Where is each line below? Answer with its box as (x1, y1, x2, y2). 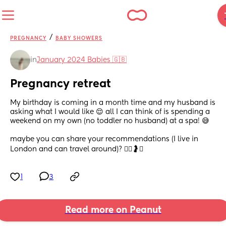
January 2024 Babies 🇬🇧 (37, 56, 127, 64)
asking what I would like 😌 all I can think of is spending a (10, 108, 210, 116)
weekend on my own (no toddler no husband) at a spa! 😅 (10, 118, 211, 125)
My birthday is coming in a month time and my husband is (10, 99, 215, 107)
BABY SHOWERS (55, 36, 102, 41)
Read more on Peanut (65, 206, 161, 215)
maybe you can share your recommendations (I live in (10, 136, 198, 143)
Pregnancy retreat (10, 79, 111, 90)
